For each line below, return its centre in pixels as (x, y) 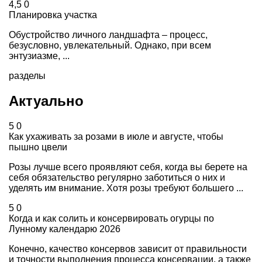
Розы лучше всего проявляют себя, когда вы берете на (128, 167)
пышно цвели (38, 147)
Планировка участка (53, 15)
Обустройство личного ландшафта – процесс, (108, 35)
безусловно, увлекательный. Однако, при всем (110, 46)
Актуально (46, 101)
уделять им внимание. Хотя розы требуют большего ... (126, 188)
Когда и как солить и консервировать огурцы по (111, 219)
